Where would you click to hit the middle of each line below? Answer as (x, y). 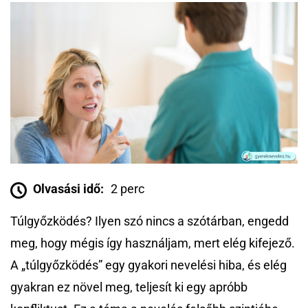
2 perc (128, 189)
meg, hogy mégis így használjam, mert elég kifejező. (153, 243)
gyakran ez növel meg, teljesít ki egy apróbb (129, 287)
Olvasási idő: (68, 189)
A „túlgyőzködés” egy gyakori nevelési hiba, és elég (148, 265)
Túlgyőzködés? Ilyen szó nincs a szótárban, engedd (150, 221)
